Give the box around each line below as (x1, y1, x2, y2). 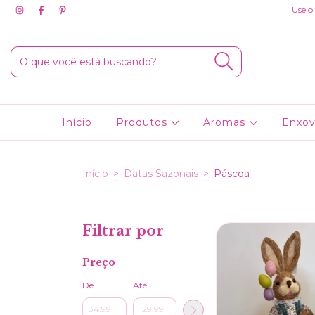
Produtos (116, 116, 171, 129)
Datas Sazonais (124, 167, 198, 180)
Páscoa (214, 167, 250, 180)
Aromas (203, 116, 250, 129)
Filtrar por (82, 222, 164, 239)
